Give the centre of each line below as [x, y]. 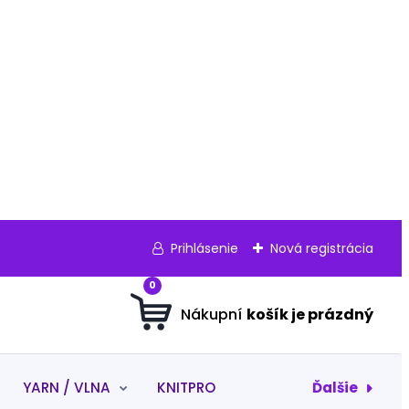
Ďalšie [335, 387]
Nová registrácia [321, 248]
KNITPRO [186, 388]
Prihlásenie [204, 248]
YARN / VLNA [67, 388]
